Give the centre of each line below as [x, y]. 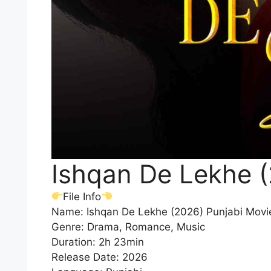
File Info [82, 196]
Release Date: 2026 [99, 257]
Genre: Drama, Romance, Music [128, 227]
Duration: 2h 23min [97, 242]
